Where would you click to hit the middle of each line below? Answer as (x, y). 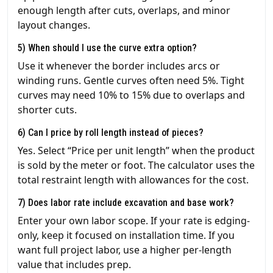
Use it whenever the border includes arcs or (119, 66)
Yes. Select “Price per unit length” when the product (136, 151)
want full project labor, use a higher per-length (125, 250)
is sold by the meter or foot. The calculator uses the (136, 165)
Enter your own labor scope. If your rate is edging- (134, 221)
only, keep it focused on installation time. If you (126, 236)
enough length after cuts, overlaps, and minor (124, 11)
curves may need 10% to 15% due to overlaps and (131, 95)
